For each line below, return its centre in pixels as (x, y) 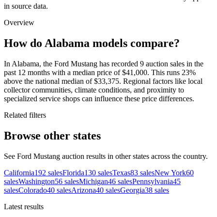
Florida (73, 173)
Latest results (24, 207)
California (19, 173)
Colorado (33, 190)
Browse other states (52, 136)
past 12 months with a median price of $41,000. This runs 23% (100, 73)
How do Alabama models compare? (92, 43)
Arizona (84, 190)
